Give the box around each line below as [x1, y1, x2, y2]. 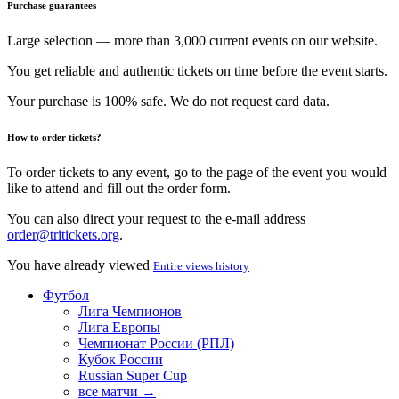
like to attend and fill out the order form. [7, 180, 231, 196]
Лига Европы [78, 319, 160, 335]
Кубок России [78, 351, 163, 367]
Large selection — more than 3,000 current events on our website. [7, 32, 378, 48]
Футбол [43, 287, 89, 303]
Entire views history [153, 258, 249, 273]
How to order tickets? [7, 131, 102, 142]
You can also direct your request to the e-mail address [7, 210, 305, 226]
